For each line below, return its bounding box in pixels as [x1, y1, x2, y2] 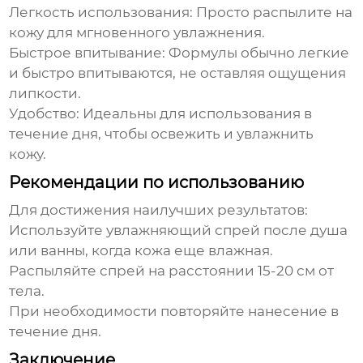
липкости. [9, 85, 82, 102]
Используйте [9, 222, 107, 239]
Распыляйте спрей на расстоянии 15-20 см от [9, 263, 335, 280]
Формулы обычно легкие [165, 45, 350, 62]
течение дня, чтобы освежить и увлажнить [9, 126, 314, 143]
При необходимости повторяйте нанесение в [9, 303, 340, 320]
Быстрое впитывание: [9, 45, 166, 62]
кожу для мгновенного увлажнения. [9, 24, 266, 41]
